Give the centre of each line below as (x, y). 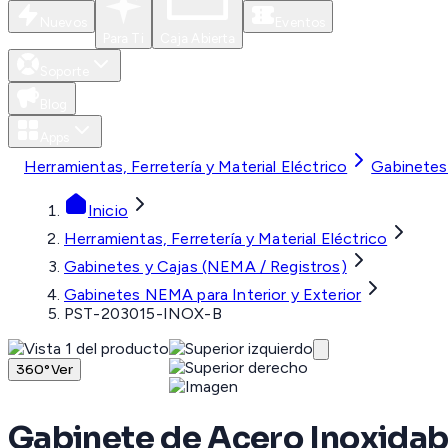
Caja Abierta (197, 38)
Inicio (108, 211)
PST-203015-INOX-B (143, 314)
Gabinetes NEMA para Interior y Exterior (213, 295)
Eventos (300, 22)
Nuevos (63, 22)
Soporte (64, 71)
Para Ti (123, 38)
